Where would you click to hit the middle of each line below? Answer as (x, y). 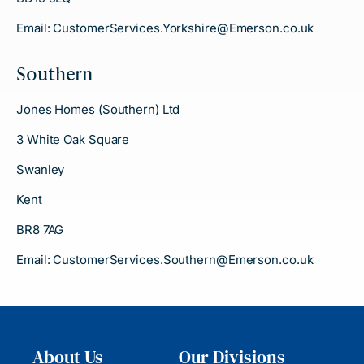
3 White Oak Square (73, 139)
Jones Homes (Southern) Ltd (98, 109)
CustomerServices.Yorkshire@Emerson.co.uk (184, 28)
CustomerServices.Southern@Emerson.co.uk (183, 260)
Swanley (41, 169)
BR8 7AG (40, 230)
